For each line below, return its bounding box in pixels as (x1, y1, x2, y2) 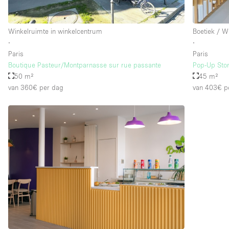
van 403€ (193, 83, 222, 91)
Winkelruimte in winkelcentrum (8, 27, 102, 35)
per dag (37, 83, 63, 91)
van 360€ (8, 83, 37, 91)
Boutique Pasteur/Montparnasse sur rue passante (8, 60, 161, 69)
